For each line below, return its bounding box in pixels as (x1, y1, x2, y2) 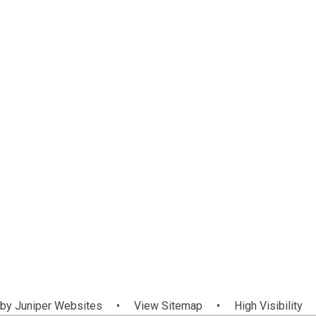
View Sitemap (133, 299, 202, 312)
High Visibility (233, 299, 303, 312)
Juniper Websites (11, 299, 102, 312)
